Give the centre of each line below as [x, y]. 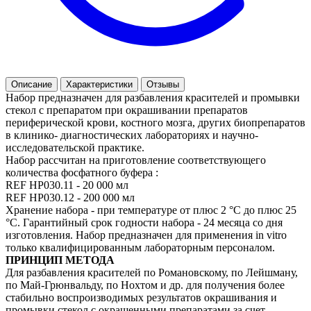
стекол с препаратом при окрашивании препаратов [127, 110]
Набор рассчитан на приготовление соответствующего [136, 160]
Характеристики [99, 84]
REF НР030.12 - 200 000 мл [70, 197]
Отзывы [163, 84]
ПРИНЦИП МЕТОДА [60, 260]
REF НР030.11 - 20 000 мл [67, 185]
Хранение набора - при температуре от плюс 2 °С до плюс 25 [151, 210]
